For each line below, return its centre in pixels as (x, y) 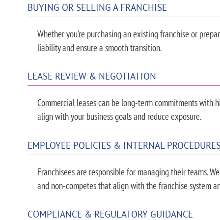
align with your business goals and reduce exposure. (119, 116)
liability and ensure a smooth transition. (99, 47)
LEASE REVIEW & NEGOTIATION (92, 76)
